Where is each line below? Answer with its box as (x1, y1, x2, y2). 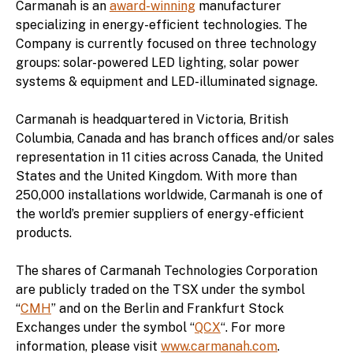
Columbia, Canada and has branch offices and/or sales (16, 130, 334, 146)
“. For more (221, 319, 285, 335)
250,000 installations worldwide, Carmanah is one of (16, 187, 323, 203)
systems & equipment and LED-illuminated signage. (16, 73, 318, 89)
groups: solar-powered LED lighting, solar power (16, 54, 299, 70)
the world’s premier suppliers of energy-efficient (16, 206, 304, 221)
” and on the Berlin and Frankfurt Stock (51, 300, 284, 316)
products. (16, 225, 72, 240)
